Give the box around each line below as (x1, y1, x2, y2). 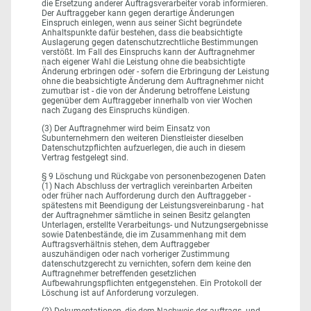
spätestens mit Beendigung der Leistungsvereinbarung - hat (42, 200, 264, 210)
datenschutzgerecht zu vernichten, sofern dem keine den (42, 258, 251, 269)
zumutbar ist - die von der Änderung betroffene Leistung (42, 86, 250, 96)
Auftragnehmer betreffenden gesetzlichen (42, 268, 196, 278)
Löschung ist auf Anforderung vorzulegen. (42, 287, 199, 298)
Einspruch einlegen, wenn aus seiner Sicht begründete (42, 18, 242, 28)
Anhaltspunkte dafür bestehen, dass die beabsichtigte (42, 28, 242, 38)
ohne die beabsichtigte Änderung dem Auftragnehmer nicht (42, 76, 264, 87)
